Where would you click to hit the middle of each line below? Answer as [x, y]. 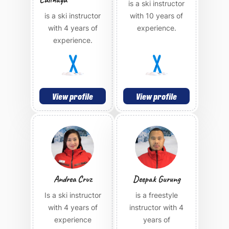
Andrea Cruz [73, 179]
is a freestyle [156, 195]
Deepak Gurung [156, 179]
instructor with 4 [156, 207]
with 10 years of [156, 16]
